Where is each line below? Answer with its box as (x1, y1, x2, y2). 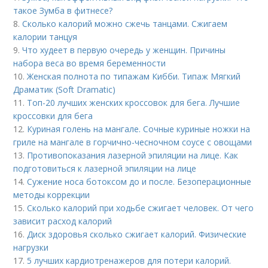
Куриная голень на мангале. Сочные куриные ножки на (27, 123, 251, 135)
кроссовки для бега (13, 109, 93, 121)
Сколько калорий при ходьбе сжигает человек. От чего (27, 202, 254, 214)
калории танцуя (13, 31, 78, 42)
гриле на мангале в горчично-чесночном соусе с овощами (13, 136, 252, 148)
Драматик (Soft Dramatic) (13, 83, 116, 95)
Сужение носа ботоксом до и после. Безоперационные (27, 175, 252, 187)
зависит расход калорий (13, 215, 112, 227)
